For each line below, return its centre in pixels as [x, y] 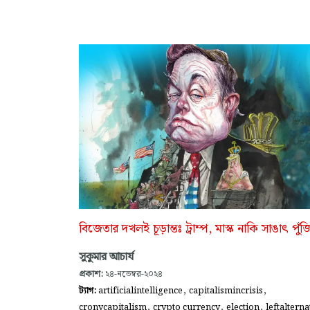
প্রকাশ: [91, 274]
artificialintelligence [140, 290]
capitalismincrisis [226, 290]
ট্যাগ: [89, 290]
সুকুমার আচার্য [106, 257]
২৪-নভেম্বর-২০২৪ [133, 274]
